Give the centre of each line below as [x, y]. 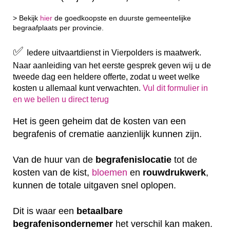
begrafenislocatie [133, 159]
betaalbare [100, 211]
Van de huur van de [54, 159]
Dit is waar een [45, 211]
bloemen [110, 172]
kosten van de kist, [52, 172]
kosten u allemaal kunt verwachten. [78, 88]
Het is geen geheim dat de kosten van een [99, 121]
